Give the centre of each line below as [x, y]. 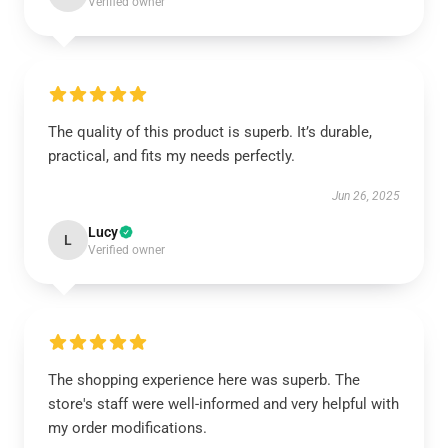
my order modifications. [127, 428]
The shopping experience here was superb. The [204, 380]
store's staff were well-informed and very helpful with [223, 404]
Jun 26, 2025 [366, 196]
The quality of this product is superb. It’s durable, [210, 132]
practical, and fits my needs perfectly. [171, 156]
